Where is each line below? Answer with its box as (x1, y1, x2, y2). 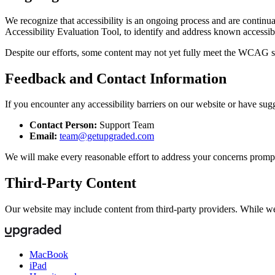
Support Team (97, 120, 154, 131)
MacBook (29, 249, 68, 260)
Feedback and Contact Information (5, 70, 227, 87)
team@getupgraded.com (60, 131, 154, 142)
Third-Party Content (5, 175, 136, 192)
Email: (29, 131, 57, 142)
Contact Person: (29, 120, 97, 131)
